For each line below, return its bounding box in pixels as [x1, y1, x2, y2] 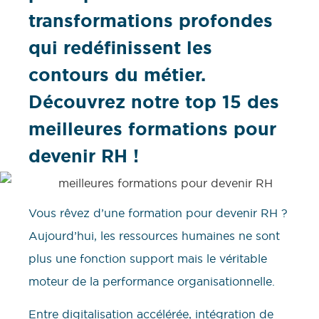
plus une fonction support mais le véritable [28, 251, 267, 266]
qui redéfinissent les [28, 36, 212, 60]
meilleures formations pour [28, 117, 276, 141]
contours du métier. [28, 63, 206, 87]
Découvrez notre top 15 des [28, 90, 279, 114]
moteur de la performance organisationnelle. [28, 273, 275, 288]
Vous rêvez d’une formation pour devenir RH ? [28, 205, 288, 220]
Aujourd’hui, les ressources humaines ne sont [28, 228, 280, 243]
